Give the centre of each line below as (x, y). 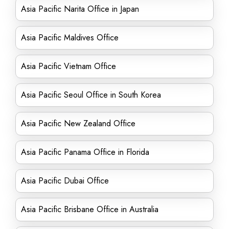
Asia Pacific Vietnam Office (68, 66)
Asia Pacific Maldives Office (70, 38)
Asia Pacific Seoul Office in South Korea (91, 95)
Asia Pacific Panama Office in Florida (85, 152)
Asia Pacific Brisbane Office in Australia (90, 209)
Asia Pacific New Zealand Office (78, 123)
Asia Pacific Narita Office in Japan (80, 9)
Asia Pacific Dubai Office (65, 181)
